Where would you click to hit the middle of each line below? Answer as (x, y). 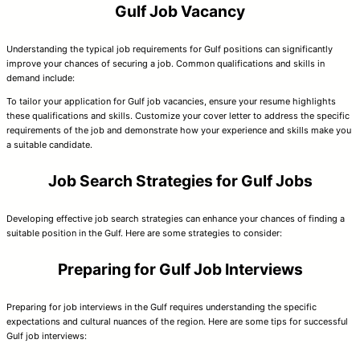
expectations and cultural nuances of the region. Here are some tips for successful (177, 321)
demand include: (41, 78)
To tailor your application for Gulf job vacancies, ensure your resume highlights (171, 101)
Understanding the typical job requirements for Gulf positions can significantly (170, 49)
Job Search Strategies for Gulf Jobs (180, 181)
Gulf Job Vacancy (180, 12)
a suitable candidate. (49, 144)
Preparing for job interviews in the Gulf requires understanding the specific (162, 307)
